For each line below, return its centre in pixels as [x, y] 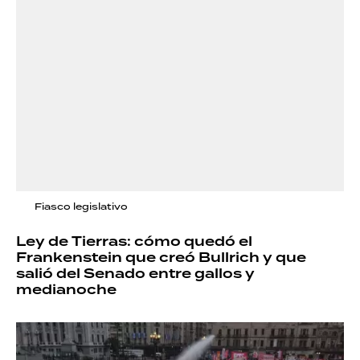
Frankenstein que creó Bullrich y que [161, 258]
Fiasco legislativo [81, 206]
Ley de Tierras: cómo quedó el [134, 241]
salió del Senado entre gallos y [135, 274]
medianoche [66, 290]
